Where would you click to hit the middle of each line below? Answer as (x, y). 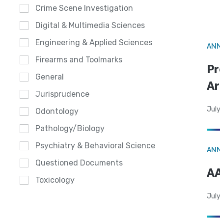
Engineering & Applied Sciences (94, 43)
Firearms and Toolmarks (79, 60)
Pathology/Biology (70, 129)
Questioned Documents (79, 163)
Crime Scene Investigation (84, 8)
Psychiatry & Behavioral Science (95, 146)
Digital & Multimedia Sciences (90, 26)
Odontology (57, 111)
